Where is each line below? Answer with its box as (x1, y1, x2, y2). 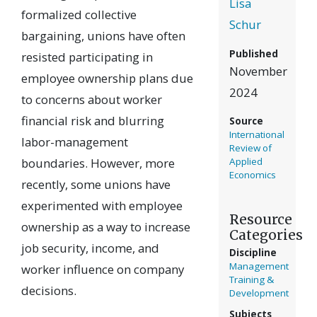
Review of (229, 142, 272, 155)
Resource (229, 210, 292, 228)
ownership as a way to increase (21, 219, 190, 236)
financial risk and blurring (21, 113, 164, 129)
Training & (229, 273, 274, 287)
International (229, 128, 284, 142)
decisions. (21, 282, 76, 299)
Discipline (229, 246, 277, 260)
